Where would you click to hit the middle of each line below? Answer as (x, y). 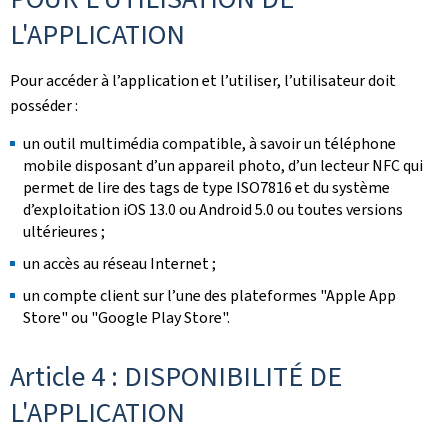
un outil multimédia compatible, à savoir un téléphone (209, 143)
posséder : (44, 105)
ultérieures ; (64, 231)
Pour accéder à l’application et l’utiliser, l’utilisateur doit (203, 80)
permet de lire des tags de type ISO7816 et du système (206, 187)
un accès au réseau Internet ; (119, 263)
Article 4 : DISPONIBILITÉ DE (176, 376)
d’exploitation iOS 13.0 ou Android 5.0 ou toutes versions (213, 209)
